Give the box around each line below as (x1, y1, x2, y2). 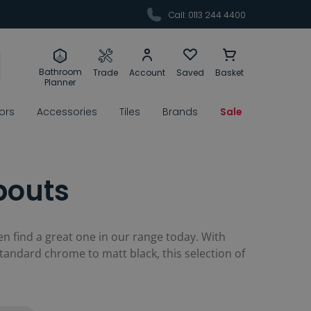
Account (128, 66, 165, 78)
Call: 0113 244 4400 (167, 9, 246, 21)
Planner (44, 76, 76, 88)
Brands (162, 105, 198, 119)
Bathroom (38, 65, 82, 78)
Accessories (37, 105, 97, 119)
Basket (215, 66, 244, 78)
